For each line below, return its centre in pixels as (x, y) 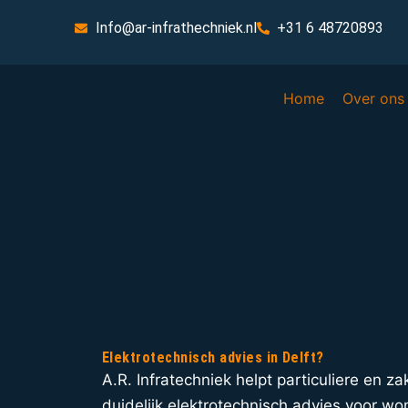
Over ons (374, 98)
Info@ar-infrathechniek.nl (176, 28)
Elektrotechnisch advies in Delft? (213, 358)
